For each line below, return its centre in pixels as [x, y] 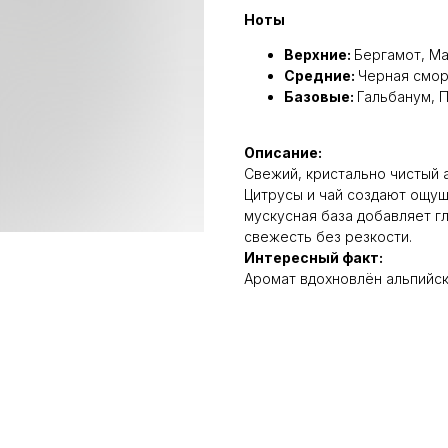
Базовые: [320, 96]
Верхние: [319, 54]
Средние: [321, 75]
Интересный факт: [313, 257]
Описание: [283, 152]
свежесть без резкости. [328, 236]
